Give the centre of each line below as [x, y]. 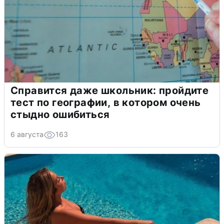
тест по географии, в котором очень [106, 102]
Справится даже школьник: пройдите [110, 90]
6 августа [27, 134]
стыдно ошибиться [60, 114]
